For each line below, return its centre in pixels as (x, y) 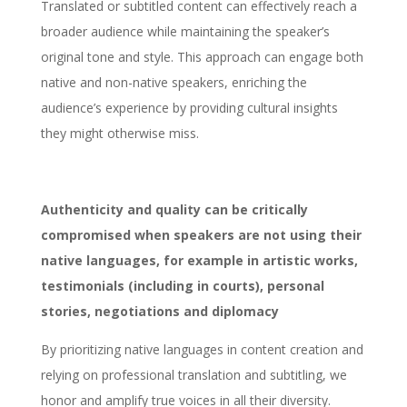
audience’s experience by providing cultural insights (189, 108)
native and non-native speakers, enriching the (174, 83)
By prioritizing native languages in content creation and (202, 350)
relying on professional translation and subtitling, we (194, 375)
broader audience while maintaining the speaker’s (185, 32)
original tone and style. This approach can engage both (202, 57)
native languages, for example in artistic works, (199, 261)
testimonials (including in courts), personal (182, 286)
